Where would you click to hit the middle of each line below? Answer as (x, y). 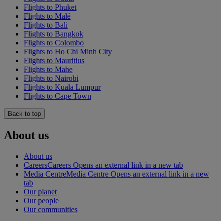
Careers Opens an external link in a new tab (115, 165)
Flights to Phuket (50, 7)
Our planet (40, 191)
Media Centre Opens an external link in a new (138, 174)
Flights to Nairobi (51, 78)
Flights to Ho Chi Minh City (68, 51)
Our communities (51, 209)
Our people (41, 200)
